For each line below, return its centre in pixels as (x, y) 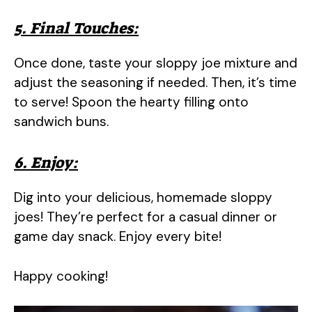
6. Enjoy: (46, 163)
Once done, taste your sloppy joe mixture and (156, 63)
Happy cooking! (61, 276)
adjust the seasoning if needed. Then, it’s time (155, 82)
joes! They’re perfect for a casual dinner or (146, 217)
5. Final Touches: (76, 28)
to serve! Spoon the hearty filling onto (131, 102)
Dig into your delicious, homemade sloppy (143, 197)
